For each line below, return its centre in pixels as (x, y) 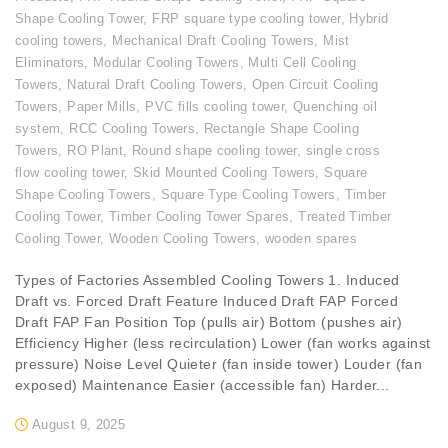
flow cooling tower (70, 173)
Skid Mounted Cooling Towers (224, 173)
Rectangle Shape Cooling (281, 129)
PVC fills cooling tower (215, 107)
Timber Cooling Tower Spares (199, 217)
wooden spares (310, 239)
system (38, 129)
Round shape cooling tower (214, 151)
